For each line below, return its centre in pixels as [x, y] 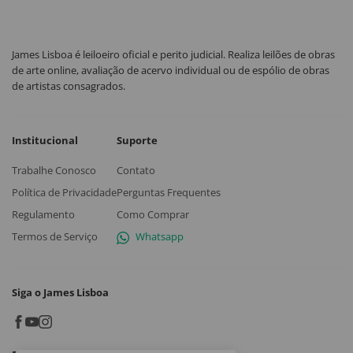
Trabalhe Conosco [54, 171]
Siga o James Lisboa [60, 292]
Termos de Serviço [55, 237]
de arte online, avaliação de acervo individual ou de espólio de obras [171, 71]
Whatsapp [160, 237]
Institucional [45, 141]
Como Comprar [153, 215]
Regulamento [43, 215]
